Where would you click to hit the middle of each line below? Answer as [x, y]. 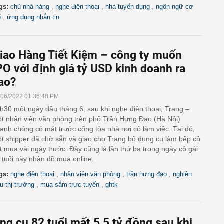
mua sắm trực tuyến [70, 185]
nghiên [182, 174]
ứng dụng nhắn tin [33, 17]
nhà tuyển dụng [128, 7]
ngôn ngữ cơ [175, 7]
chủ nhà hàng [30, 7]
